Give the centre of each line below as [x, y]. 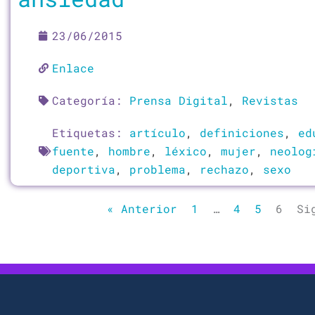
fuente [73, 151]
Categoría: [91, 100]
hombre [129, 151]
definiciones [242, 133]
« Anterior [142, 208]
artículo [157, 133]
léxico [186, 151]
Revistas [270, 100]
